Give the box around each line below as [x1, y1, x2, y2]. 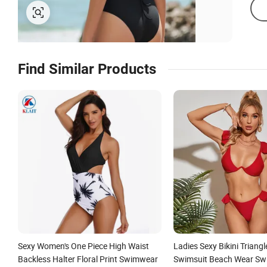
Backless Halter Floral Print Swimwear [18, 253, 158, 265]
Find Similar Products [18, 61, 156, 77]
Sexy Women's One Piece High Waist [18, 240, 149, 252]
